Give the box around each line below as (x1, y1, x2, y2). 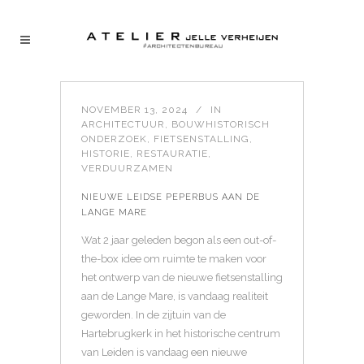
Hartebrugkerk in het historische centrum (81, 327, 280, 340)
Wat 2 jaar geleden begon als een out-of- (81, 234, 276, 246)
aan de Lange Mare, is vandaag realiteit (81, 290, 268, 302)
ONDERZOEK (81, 133, 147, 145)
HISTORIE (81, 148, 130, 159)
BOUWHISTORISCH (171, 119, 270, 130)
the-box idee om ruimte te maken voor (81, 253, 266, 265)
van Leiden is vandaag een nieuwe (81, 346, 247, 358)
